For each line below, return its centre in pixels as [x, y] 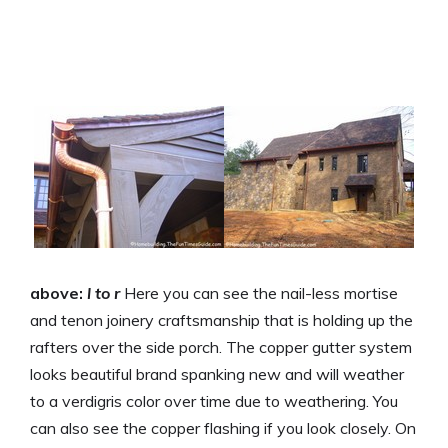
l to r [103, 292]
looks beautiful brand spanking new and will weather [217, 373]
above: [58, 292]
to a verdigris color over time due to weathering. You [214, 400]
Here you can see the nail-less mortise [259, 292]
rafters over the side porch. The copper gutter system [221, 346]
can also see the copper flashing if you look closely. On [223, 427]
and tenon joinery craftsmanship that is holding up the [221, 319]
